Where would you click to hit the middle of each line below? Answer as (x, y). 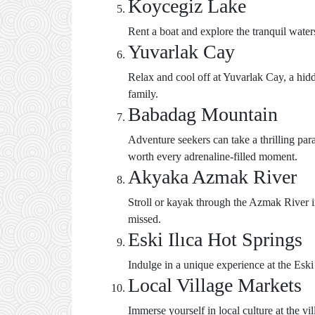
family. (143, 94)
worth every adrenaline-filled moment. (213, 156)
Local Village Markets (215, 285)
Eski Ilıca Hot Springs (215, 239)
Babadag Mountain (203, 114)
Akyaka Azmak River (212, 177)
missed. (144, 219)
